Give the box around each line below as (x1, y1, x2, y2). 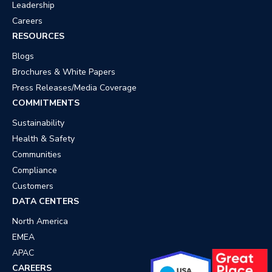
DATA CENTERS (12, 195, 79, 208)
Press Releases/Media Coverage (12, 82, 137, 94)
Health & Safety (12, 133, 75, 145)
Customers (12, 180, 53, 192)
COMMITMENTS (12, 97, 80, 109)
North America (12, 216, 68, 228)
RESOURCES (12, 30, 64, 42)
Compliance (12, 165, 57, 177)
